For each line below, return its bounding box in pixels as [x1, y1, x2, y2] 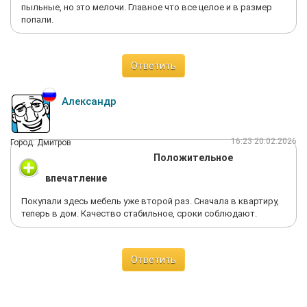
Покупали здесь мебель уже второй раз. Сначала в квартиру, [21, 196, 279, 206]
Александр [62, 95, 116, 108]
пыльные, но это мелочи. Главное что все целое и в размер [21, 2, 272, 12]
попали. [21, 14, 53, 25]
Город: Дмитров [10, 138, 71, 147]
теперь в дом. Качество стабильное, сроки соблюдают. [21, 208, 257, 219]
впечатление [45, 173, 107, 184]
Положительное [153, 152, 233, 163]
